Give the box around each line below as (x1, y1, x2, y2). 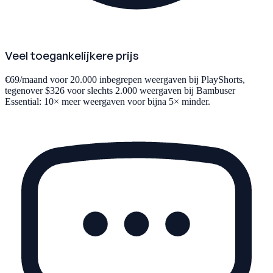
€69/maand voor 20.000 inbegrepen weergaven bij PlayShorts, (5, 74, 245, 85)
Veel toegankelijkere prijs (5, 48, 139, 63)
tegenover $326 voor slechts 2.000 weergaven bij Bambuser (5, 85, 235, 96)
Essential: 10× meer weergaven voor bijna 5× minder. (5, 96, 210, 107)
